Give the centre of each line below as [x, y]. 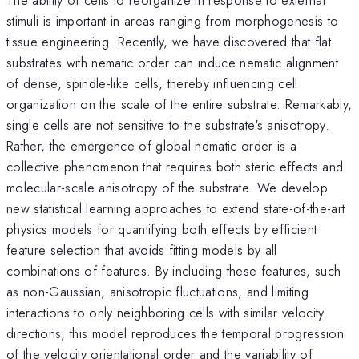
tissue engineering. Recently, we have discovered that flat [169, 41]
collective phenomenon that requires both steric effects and [175, 166]
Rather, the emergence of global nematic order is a [152, 145]
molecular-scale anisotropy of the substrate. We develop [167, 187]
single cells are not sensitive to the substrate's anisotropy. [168, 125]
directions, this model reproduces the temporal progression [175, 333]
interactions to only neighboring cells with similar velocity [165, 312]
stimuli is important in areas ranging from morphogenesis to [173, 20]
